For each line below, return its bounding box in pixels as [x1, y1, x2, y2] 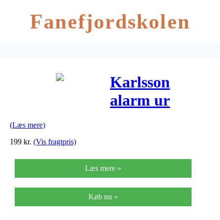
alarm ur [110, 91, 170, 110]
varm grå [110, 146, 172, 164]
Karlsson [110, 73, 170, 91]
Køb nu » [88, 192, 118, 201]
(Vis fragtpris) [33, 137, 76, 146]
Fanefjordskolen [30, 10, 190, 33]
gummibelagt [110, 128, 199, 146]
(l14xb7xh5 [110, 164, 185, 182]
